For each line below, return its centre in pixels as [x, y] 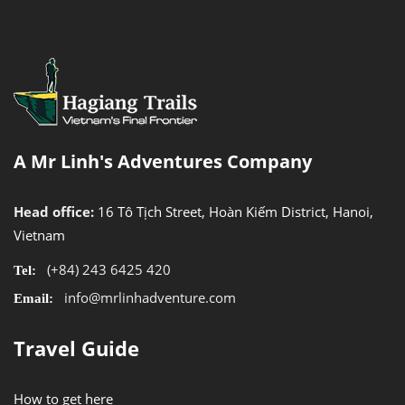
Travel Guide [76, 348]
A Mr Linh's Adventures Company [163, 161]
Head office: [56, 211]
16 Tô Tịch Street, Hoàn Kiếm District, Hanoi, [235, 211]
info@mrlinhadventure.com [150, 297]
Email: [35, 297]
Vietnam [39, 235]
